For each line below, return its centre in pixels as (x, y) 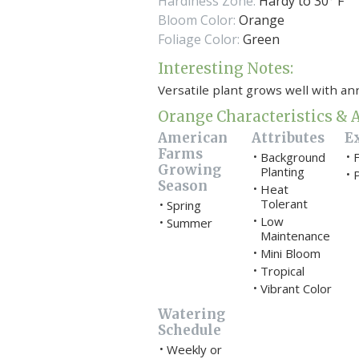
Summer (189, 223)
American (192, 137)
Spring (184, 206)
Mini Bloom (290, 254)
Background (292, 157)
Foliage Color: (198, 39)
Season (182, 186)
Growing (189, 169)
